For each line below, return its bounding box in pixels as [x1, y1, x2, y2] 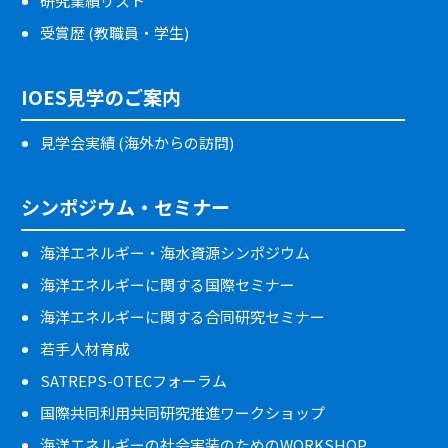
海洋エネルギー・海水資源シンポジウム [40, 242, 310, 264]
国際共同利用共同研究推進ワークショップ [40, 402, 325, 424]
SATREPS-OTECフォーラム [40, 370, 227, 392]
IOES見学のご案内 [21, 83, 181, 111]
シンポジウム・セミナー [21, 193, 230, 221]
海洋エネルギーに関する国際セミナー [40, 274, 295, 296]
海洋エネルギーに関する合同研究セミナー [40, 306, 325, 328]
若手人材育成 [40, 338, 130, 360]
